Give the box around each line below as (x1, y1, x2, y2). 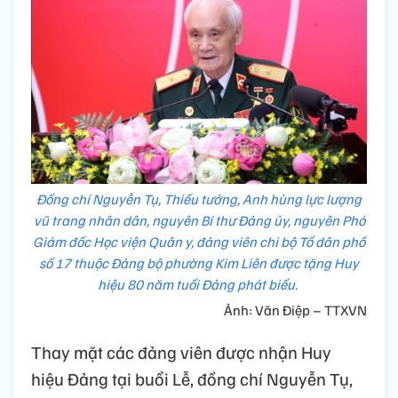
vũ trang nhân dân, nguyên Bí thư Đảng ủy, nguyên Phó (33, 211, 365, 229)
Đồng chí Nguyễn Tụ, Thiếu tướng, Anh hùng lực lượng (36, 189, 362, 208)
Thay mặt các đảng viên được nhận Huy (31, 339, 331, 363)
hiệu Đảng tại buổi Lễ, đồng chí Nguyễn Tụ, (31, 366, 353, 390)
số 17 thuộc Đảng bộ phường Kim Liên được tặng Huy (39, 253, 359, 272)
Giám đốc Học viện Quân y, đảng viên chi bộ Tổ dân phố (33, 232, 365, 251)
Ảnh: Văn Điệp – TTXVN (224, 300, 367, 319)
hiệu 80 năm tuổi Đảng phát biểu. (98, 275, 300, 293)
